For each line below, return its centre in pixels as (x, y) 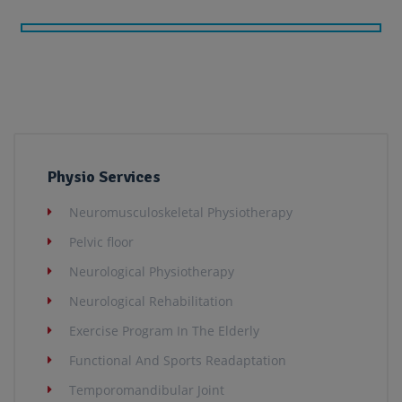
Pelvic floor (101, 242)
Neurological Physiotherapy (152, 272)
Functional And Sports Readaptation (178, 361)
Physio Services (104, 177)
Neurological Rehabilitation (151, 301)
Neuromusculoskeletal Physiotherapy (181, 213)
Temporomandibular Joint (147, 390)
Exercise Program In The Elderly (164, 331)
